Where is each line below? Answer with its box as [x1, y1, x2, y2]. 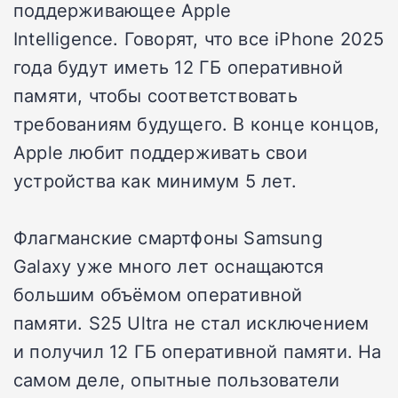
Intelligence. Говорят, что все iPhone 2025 [13, 25, 385, 51]
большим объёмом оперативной [13, 281, 303, 306]
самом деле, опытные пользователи [13, 366, 340, 392]
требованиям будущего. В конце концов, [13, 110, 380, 136]
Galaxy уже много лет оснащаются [13, 252, 324, 278]
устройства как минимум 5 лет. [13, 167, 297, 193]
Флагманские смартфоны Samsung [13, 224, 322, 250]
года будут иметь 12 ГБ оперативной [13, 53, 343, 79]
